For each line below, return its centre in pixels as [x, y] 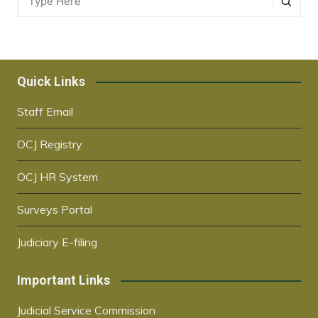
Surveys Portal [54, 209]
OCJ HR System [57, 177]
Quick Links [51, 81]
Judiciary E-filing [57, 242]
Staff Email [45, 111]
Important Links [63, 280]
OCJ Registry [49, 144]
